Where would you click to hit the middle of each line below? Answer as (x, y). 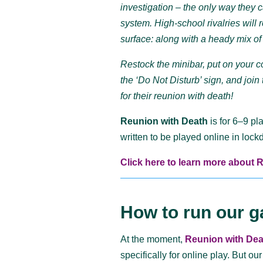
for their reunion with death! (177, 96)
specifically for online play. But (183, 255)
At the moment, (152, 239)
